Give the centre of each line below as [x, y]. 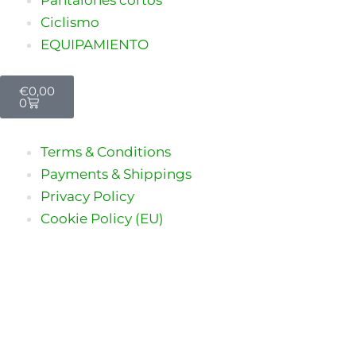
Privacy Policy [87, 196]
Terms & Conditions [106, 152]
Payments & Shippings [116, 174]
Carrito [39, 81]
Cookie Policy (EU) [102, 219]
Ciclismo [70, 22]
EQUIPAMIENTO [95, 44]
